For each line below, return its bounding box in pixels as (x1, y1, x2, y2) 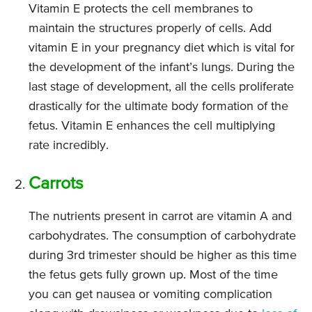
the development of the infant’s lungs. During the (29, 61, 295, 75)
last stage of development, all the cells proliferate (29, 81, 294, 94)
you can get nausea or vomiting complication (29, 288, 272, 302)
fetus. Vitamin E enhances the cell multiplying (29, 120, 275, 133)
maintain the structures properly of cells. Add (29, 22, 272, 36)
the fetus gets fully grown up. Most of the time (29, 269, 278, 282)
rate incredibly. (29, 139, 109, 153)
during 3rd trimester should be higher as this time (29, 249, 297, 263)
